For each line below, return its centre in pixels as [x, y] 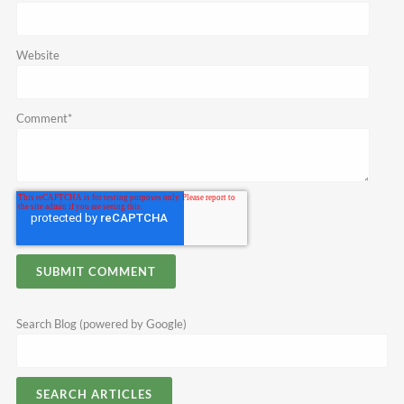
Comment [41, 119]
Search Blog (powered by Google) [101, 324]
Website [37, 55]
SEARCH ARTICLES [94, 395]
